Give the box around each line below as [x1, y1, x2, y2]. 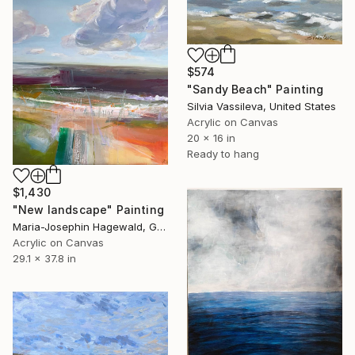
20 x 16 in [187, 131, 235, 144]
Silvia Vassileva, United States [187, 99, 336, 113]
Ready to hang [187, 147, 259, 160]
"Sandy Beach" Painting [187, 82, 324, 96]
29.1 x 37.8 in [13, 252, 76, 265]
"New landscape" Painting [13, 203, 164, 217]
